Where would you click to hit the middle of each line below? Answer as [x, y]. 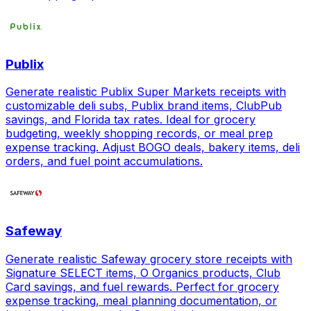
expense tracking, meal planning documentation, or [141, 300]
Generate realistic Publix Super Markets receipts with [146, 92]
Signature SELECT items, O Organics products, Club [143, 272]
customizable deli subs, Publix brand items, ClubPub [144, 106]
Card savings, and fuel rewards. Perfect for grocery [142, 286]
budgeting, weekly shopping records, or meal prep [139, 134]
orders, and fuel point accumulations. [104, 161]
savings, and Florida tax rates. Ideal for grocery [131, 120]
